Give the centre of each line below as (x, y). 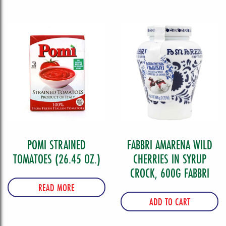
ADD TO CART (169, 202)
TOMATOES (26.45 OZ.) (56, 159)
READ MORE (56, 188)
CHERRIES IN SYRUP (169, 159)
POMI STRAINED (56, 145)
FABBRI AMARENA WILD (169, 145)
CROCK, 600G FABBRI (169, 173)
